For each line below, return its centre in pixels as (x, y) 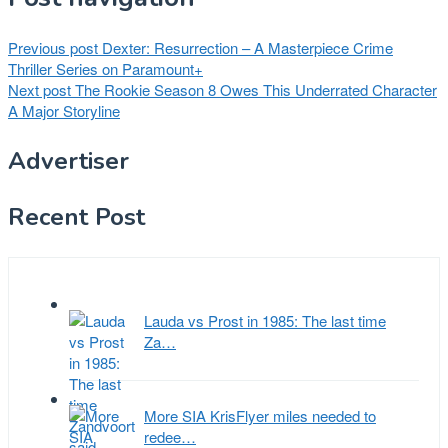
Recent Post (76, 216)
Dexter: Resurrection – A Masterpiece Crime (245, 47)
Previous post (53, 47)
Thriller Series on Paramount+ (105, 68)
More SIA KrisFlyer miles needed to (260, 415)
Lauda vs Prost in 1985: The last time (265, 320)
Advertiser (68, 160)
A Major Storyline (64, 110)
